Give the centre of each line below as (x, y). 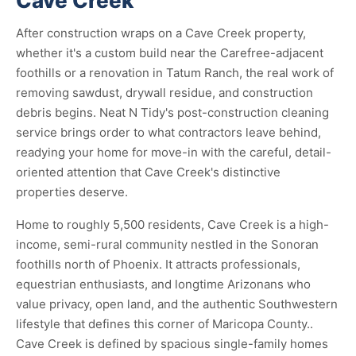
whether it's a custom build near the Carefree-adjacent (170, 53)
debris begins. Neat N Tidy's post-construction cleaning (172, 112)
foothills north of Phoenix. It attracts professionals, (158, 264)
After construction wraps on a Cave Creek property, (161, 33)
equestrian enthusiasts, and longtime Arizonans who (163, 284)
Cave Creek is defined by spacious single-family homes (172, 344)
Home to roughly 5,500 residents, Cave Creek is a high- (172, 224)
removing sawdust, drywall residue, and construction (164, 93)
